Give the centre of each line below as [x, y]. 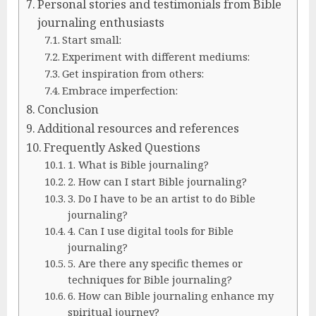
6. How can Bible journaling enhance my [170, 296]
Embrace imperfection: [120, 90]
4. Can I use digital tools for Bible [150, 231]
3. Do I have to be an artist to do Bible [161, 198]
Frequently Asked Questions [122, 147]
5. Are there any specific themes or [155, 263]
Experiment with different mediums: [156, 56]
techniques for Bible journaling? [150, 279]
